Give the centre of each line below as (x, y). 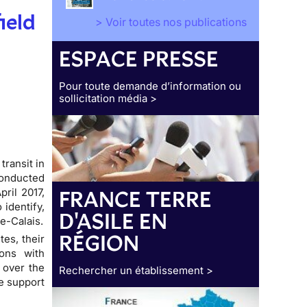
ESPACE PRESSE (139, 59)
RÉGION (99, 244)
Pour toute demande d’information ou (150, 86)
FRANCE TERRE (135, 200)
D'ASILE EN (113, 222)
